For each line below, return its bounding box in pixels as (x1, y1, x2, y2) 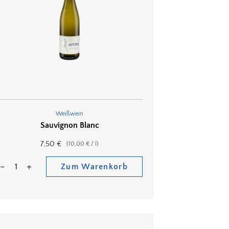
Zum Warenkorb (61, 162, 128, 171)
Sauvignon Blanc (40, 120, 99, 130)
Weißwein (56, 110, 83, 118)
